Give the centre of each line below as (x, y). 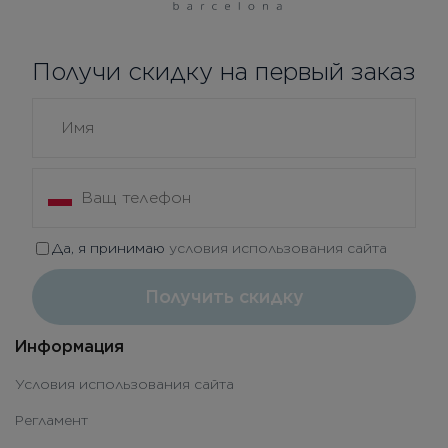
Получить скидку (224, 297)
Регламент (51, 420)
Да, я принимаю (110, 248)
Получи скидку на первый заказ (224, 72)
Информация (69, 347)
